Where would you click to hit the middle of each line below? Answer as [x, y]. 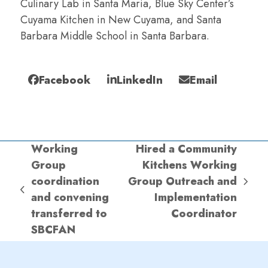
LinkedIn [139, 80]
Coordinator [204, 213]
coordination [66, 181]
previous [43, 197]
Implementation [195, 197]
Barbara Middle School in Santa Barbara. [116, 36]
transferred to [69, 213]
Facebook [65, 80]
